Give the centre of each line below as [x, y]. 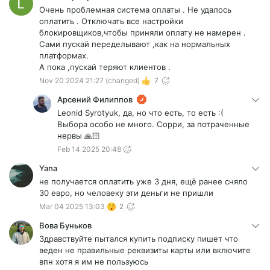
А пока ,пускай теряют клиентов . [106, 67]
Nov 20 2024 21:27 [71, 81]
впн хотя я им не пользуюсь [95, 262]
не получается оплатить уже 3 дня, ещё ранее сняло [143, 182]
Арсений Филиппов [95, 100]
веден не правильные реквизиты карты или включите [145, 250]
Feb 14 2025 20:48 [89, 149]
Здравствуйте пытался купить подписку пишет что [139, 239]
